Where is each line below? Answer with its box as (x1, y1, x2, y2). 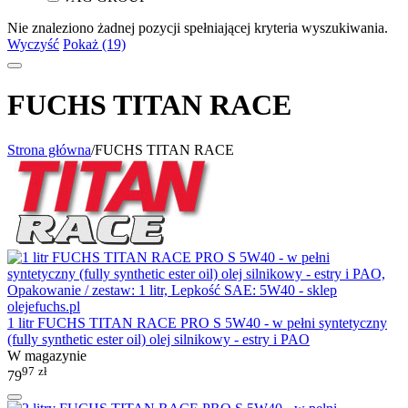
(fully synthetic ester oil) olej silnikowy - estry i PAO (7, 331, 310, 347)
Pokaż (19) (63, 36, 126, 52)
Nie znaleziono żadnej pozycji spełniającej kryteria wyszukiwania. (7, 20, 388, 36)
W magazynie (7, 347, 87, 363)
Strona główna (7, 141, 91, 158)
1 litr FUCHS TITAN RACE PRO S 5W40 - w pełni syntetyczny (7, 314, 387, 331)
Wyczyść (7, 36, 59, 52)
